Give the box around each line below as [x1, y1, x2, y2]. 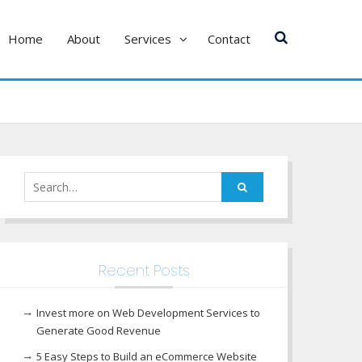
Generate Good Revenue [36, 323, 161, 338]
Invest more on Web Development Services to [36, 305, 260, 320]
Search [24, 174, 59, 188]
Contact [208, 31, 250, 47]
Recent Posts [98, 260, 190, 280]
